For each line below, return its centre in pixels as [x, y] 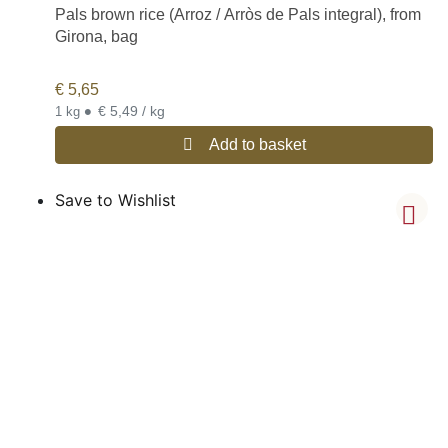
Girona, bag [96, 37]
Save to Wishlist [115, 199]
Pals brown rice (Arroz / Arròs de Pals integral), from [238, 15]
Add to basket [257, 144]
